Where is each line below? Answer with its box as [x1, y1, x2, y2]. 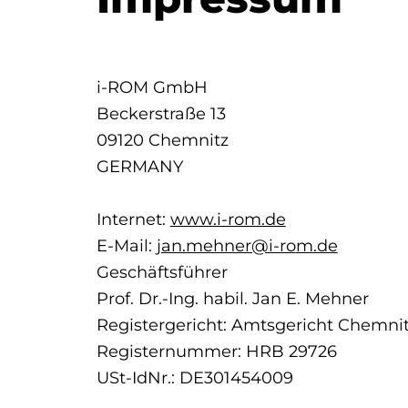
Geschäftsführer [96, 260, 228, 282]
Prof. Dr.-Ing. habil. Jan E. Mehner [96, 287, 369, 309]
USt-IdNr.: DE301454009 [96, 366, 293, 388]
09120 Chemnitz [96, 128, 229, 150]
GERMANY [96, 155, 183, 177]
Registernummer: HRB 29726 [96, 340, 337, 362]
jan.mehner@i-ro [156, 234, 296, 256]
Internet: [96, 208, 170, 229]
